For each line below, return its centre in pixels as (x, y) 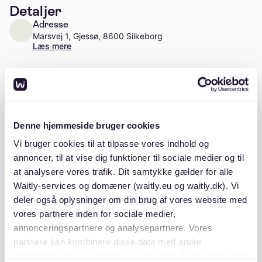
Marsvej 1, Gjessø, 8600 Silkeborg (98, 36)
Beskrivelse (47, 201)
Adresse (51, 25)
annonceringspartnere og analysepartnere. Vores (113, 228)
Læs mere (52, 46)
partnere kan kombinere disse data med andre (108, 242)
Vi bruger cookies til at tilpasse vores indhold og (111, 144)
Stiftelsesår (58, 118)
